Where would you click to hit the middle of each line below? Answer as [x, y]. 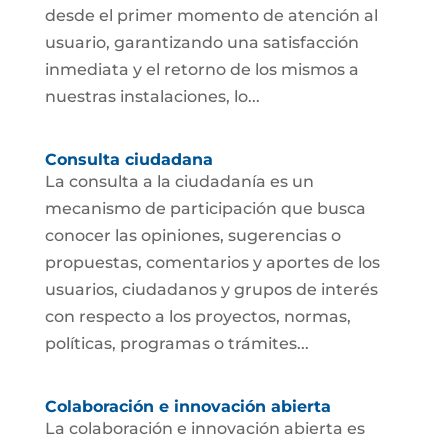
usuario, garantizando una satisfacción [201, 42]
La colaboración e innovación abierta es [204, 428]
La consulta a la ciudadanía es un [179, 181]
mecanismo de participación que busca [205, 208]
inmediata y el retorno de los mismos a [201, 69]
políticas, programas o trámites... [176, 343]
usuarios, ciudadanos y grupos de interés [211, 289]
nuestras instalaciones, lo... [152, 96]
